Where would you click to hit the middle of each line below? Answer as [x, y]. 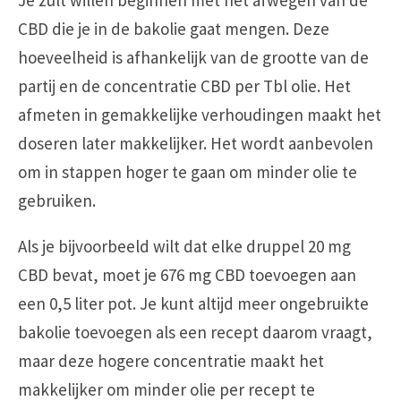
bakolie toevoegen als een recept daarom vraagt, [195, 332]
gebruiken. [57, 200]
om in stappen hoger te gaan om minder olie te [188, 171]
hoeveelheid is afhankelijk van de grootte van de [193, 57]
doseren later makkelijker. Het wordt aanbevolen [196, 143]
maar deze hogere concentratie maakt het [171, 360]
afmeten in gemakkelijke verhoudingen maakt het [200, 114]
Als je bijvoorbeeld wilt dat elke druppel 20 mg [184, 246]
